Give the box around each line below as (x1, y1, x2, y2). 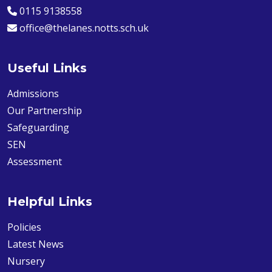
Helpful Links (7, 194, 92, 209)
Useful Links (7, 61, 87, 76)
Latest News (7, 237, 64, 251)
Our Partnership (7, 104, 82, 118)
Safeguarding (7, 121, 69, 135)
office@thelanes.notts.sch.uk (19, 21, 149, 35)
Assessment (7, 155, 62, 169)
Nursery (7, 254, 45, 268)
